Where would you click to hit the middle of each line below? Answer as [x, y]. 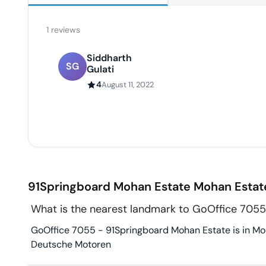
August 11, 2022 [128, 85]
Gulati [100, 69]
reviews [64, 30]
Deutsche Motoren [71, 245]
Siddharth [109, 58]
